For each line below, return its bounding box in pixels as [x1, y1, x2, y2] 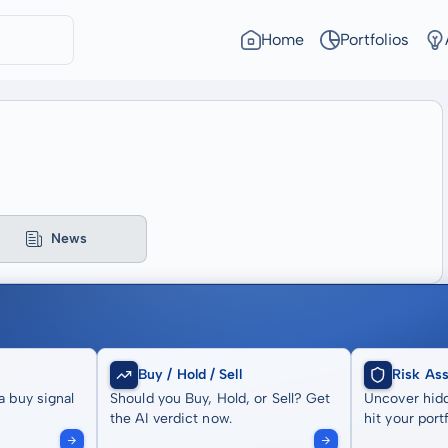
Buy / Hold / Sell [138, 366, 242, 383]
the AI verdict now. [110, 410, 232, 427]
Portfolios [340, 30, 409, 49]
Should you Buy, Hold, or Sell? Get [110, 390, 331, 407]
